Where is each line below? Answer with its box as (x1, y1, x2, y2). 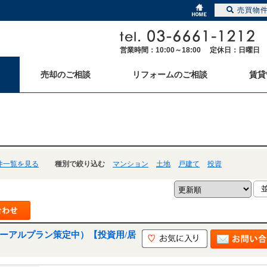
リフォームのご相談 (132, 70, 207, 79)
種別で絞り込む (39, 160, 107, 168)
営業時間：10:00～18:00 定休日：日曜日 (120, 46, 260, 54)
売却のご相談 (41, 70, 91, 79)
